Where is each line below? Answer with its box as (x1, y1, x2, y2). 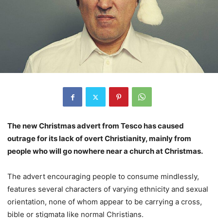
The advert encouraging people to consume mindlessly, (7, 172, 199, 182)
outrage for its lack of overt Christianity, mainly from (7, 134, 191, 144)
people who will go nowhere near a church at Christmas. (7, 146, 203, 156)
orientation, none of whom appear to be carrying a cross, (7, 197, 202, 207)
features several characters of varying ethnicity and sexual (7, 184, 208, 194)
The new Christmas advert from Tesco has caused (7, 121, 184, 131)
